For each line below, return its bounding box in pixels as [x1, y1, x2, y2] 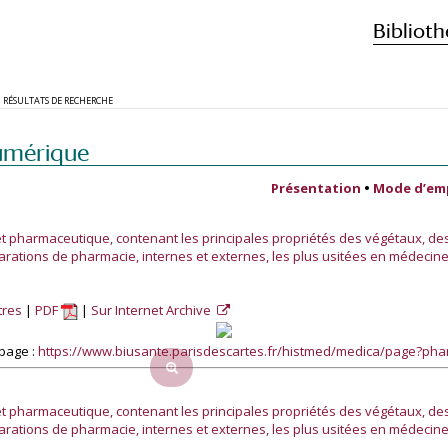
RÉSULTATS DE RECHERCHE [3, 94, 113, 107]
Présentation [271, 179, 361, 197]
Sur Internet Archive [91, 301, 214, 319]
